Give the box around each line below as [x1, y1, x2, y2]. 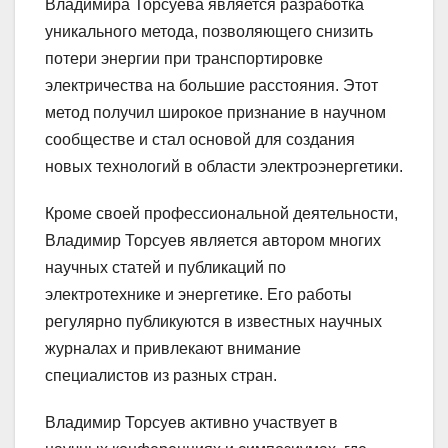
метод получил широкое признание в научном [45, 104, 386, 122]
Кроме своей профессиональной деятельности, [45, 205, 398, 223]
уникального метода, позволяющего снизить [45, 23, 373, 41]
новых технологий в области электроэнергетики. [45, 158, 403, 176]
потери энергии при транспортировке [45, 50, 323, 68]
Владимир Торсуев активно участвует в [45, 414, 338, 432]
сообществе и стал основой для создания [45, 131, 355, 149]
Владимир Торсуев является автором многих [45, 232, 381, 250]
